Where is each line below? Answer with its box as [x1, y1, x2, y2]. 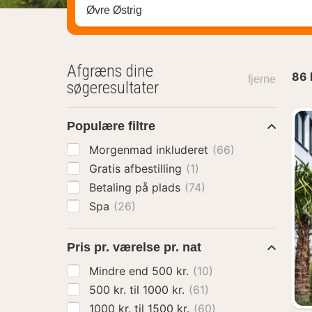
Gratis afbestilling [89, 162, 185, 175]
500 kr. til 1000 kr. [143, 283, 188, 297]
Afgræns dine [67, 61, 153, 81]
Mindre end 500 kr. [152, 264, 192, 278]
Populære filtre [67, 119, 155, 133]
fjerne [247, 73, 276, 85]
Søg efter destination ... [75, 3, 213, 18]
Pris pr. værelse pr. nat [67, 240, 201, 254]
